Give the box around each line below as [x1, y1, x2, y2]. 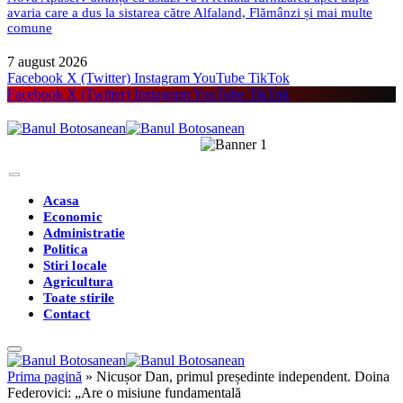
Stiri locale [43, 257, 107, 273]
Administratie [43, 225, 125, 240]
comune [7, 20, 52, 35]
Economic [43, 209, 103, 224]
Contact [43, 306, 91, 321]
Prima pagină [7, 368, 82, 384]
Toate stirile [43, 290, 114, 305]
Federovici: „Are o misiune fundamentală [7, 384, 241, 400]
